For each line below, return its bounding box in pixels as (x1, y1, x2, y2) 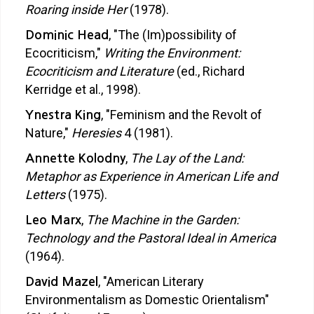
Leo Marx (25, 214, 81, 226)
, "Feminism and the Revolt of (101, 107, 262, 122)
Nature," (25, 125, 71, 140)
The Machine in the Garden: (86, 212, 239, 227)
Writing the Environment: (104, 46, 240, 60)
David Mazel (25, 275, 98, 288)
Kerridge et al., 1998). (25, 82, 141, 97)
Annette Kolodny (25, 152, 125, 165)
